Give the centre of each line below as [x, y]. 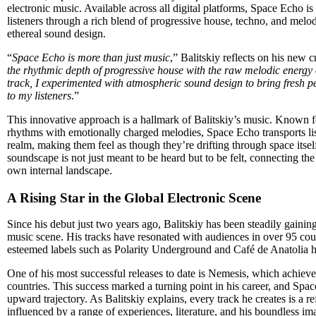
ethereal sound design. [56, 33]
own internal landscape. [60, 170]
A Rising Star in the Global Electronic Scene [134, 197]
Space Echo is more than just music [91, 57]
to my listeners [39, 95]
